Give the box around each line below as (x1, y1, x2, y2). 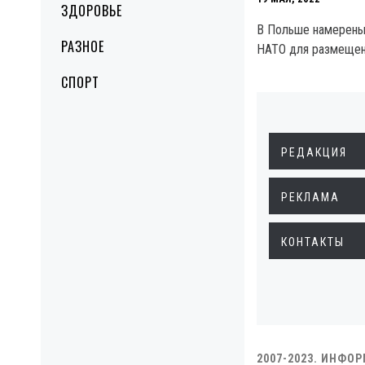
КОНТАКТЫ (281, 235, 345, 248)
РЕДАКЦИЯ (281, 146, 347, 159)
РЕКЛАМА (281, 191, 340, 204)
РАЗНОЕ (61, 37, 104, 56)
